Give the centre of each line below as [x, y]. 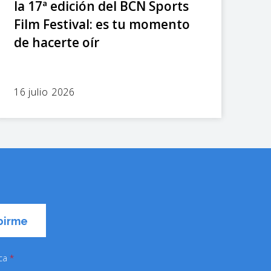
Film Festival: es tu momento [102, 24]
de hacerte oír [56, 42]
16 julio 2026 [44, 92]
